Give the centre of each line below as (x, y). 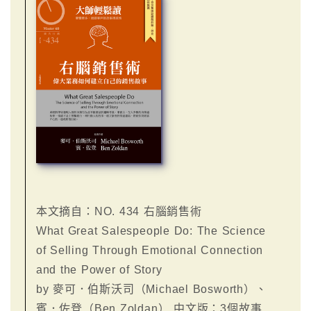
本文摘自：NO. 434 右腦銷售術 (119, 211)
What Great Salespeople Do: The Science (151, 230)
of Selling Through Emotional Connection (150, 250)
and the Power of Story (99, 269)
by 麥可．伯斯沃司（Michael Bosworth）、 (151, 289)
